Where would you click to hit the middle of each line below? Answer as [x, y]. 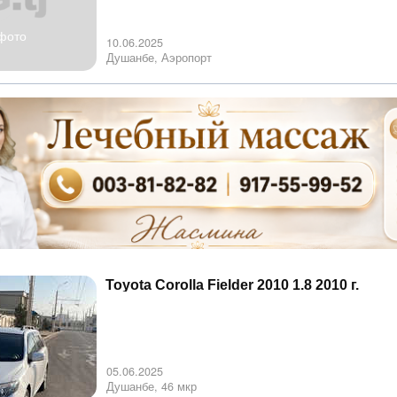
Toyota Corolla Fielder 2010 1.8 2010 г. [232, 285]
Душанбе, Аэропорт [159, 57]
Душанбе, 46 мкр [152, 386]
